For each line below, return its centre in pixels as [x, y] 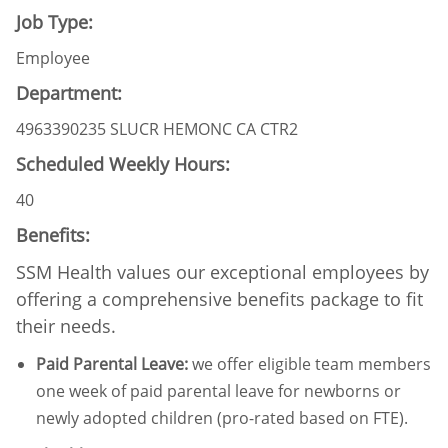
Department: [69, 92]
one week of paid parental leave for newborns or [218, 390]
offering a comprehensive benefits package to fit [219, 298]
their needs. [66, 325]
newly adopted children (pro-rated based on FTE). [224, 417]
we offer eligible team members [309, 363]
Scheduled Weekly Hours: [123, 163]
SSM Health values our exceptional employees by [222, 271]
